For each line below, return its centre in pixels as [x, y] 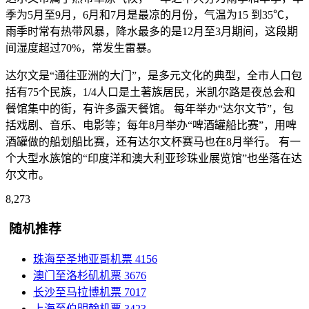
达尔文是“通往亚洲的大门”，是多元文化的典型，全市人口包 [154, 75]
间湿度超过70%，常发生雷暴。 [82, 48]
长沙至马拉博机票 [77, 292]
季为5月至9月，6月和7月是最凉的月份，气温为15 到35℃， [150, 14]
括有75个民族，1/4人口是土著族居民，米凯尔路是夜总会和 [150, 92]
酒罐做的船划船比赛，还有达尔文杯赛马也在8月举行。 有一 [153, 141]
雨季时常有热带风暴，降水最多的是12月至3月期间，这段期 [152, 31]
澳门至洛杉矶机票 [77, 276]
